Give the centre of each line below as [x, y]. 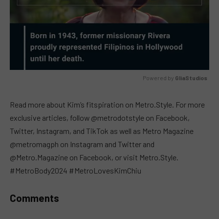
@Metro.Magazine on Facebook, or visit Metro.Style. [94, 157]
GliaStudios [191, 78]
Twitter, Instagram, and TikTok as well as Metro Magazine [102, 131]
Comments [34, 198]
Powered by [159, 78]
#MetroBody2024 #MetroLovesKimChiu [76, 170]
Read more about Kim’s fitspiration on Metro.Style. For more [107, 104]
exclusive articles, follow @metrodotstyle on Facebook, [100, 117]
